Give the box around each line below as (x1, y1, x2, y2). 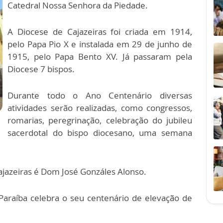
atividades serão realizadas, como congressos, (7, 102, 192, 113)
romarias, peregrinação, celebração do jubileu (7, 114, 192, 126)
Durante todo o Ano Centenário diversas (7, 90, 192, 101)
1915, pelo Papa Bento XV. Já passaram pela (7, 51, 192, 62)
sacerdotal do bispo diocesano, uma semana (7, 127, 192, 138)
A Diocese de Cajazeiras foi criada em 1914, (7, 26, 192, 37)
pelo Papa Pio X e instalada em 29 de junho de (7, 38, 192, 50)
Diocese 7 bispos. (7, 63, 77, 75)
